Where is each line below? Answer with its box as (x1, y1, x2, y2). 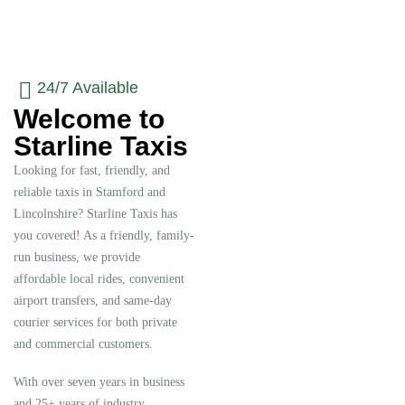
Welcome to (14, 104, 165, 134)
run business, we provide (14, 250, 140, 264)
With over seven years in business (14, 375, 184, 389)
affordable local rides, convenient (14, 272, 184, 286)
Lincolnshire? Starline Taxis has (14, 207, 177, 221)
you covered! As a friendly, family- (14, 229, 194, 242)
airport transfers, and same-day (14, 294, 172, 307)
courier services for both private (14, 316, 177, 329)
